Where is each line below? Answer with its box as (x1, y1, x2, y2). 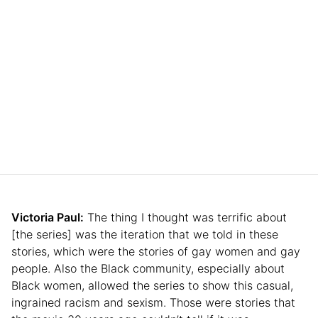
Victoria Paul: (11, 210, 84, 225)
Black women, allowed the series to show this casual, (11, 278, 293, 293)
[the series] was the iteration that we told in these (11, 227, 278, 242)
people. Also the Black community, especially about (11, 261, 285, 276)
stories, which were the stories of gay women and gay (11, 244, 300, 259)
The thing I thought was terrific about (84, 210, 287, 225)
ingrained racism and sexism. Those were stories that (11, 295, 295, 310)
